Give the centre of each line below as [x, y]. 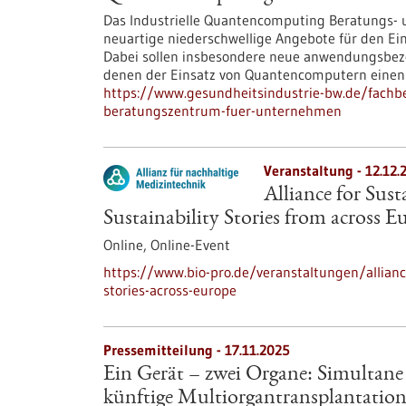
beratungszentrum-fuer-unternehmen [222, 111]
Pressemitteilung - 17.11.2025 [197, 350]
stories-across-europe [170, 290]
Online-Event [190, 245]
